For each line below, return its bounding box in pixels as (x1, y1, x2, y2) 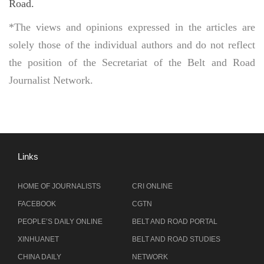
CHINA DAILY (18, 253, 61, 261)
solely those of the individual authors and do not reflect (9, 39, 255, 51)
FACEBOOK (18, 200, 56, 208)
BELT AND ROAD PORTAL (132, 217, 217, 226)
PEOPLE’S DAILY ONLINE (18, 217, 103, 226)
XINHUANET (18, 235, 59, 243)
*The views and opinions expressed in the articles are (9, 21, 255, 33)
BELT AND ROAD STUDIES (132, 235, 220, 243)
